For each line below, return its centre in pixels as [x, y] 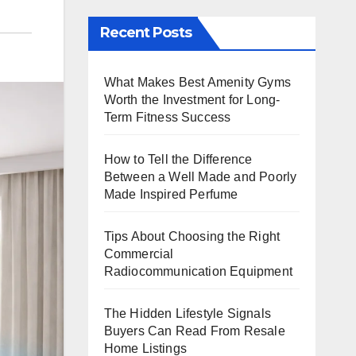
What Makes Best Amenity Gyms [197, 82]
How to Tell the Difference [178, 159]
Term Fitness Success [167, 117]
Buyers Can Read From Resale [194, 331]
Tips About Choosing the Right [192, 236]
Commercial [139, 254]
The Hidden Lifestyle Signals [188, 313]
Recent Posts [145, 33]
